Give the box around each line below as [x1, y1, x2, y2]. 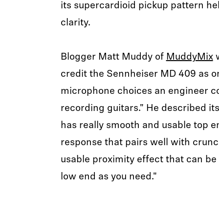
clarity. [60, 18, 93, 28]
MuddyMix [166, 52, 213, 62]
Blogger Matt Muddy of [60, 52, 166, 62]
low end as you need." [60, 172, 157, 182]
